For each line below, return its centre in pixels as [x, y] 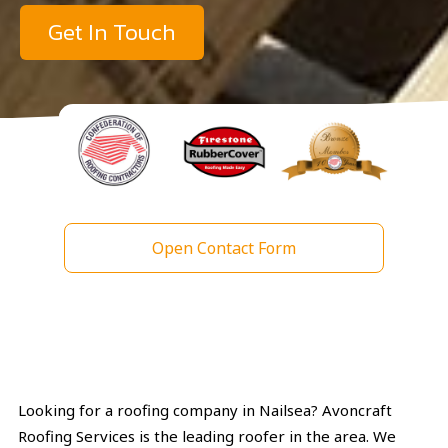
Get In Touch [112, 31]
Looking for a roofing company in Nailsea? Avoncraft [205, 410]
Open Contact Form [224, 248]
